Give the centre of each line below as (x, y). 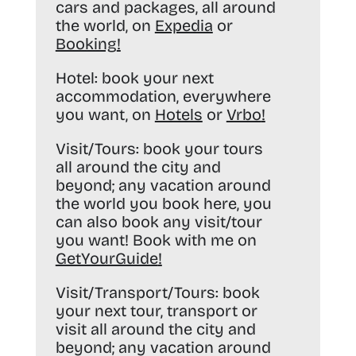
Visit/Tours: (97, 149)
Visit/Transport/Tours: (137, 293)
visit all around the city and (155, 329)
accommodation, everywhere (163, 97)
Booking (86, 44)
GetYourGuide (106, 259)
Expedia (184, 26)
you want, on (105, 115)
